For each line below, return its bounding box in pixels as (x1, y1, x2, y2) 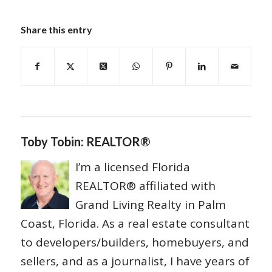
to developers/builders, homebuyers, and (20, 234, 249, 251)
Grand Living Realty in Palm (75, 197, 226, 213)
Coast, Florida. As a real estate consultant (20, 216, 250, 232)
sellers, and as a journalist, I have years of (20, 253, 250, 270)
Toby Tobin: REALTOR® (20, 134, 151, 149)
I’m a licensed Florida (75, 159, 190, 175)
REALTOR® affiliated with (75, 178, 216, 194)
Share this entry (20, 24, 92, 36)
